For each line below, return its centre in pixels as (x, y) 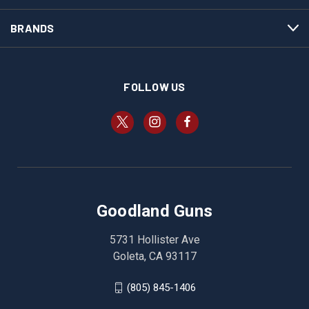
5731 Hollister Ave (154, 239)
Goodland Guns (154, 211)
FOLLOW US (154, 86)
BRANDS (32, 28)
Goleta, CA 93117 (154, 256)
